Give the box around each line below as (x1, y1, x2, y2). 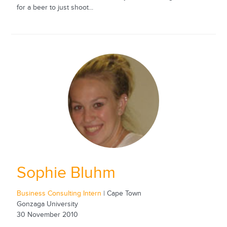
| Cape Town (101, 190, 141, 198)
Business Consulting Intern (16, 190, 101, 198)
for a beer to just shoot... (16, 4, 93, 12)
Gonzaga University (16, 200, 78, 209)
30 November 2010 (16, 211, 78, 219)
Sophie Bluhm (16, 164, 116, 183)
